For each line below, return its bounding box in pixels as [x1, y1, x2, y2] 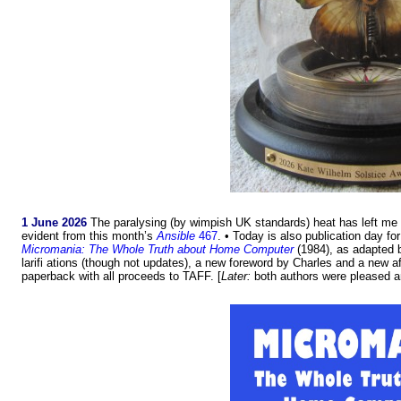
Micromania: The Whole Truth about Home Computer [21, 243, 294, 257]
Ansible [157, 229, 195, 243]
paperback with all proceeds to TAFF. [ [21, 269, 221, 284]
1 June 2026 [21, 216, 87, 230]
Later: [221, 269, 251, 284]
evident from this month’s [21, 229, 157, 243]
